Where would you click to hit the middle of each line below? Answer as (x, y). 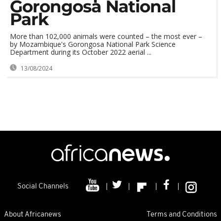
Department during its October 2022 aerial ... (81, 52)
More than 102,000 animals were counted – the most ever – (106, 36)
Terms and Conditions (182, 215)
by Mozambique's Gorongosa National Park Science (93, 44)
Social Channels (43, 187)
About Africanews (33, 215)
